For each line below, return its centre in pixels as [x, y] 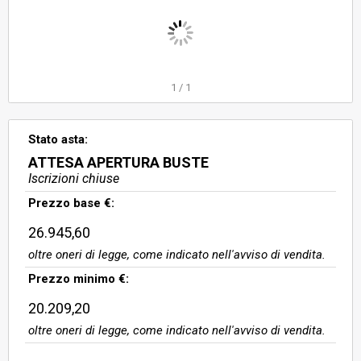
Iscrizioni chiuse [74, 178]
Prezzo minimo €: [79, 279]
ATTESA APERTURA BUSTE [118, 162]
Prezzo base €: [71, 203]
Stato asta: [58, 139]
